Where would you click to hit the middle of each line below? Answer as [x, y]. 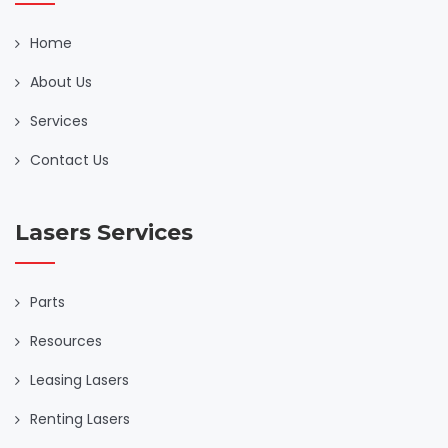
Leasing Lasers [79, 380]
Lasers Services [104, 233]
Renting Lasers [80, 419]
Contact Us [69, 160]
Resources [66, 341]
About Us [61, 82]
